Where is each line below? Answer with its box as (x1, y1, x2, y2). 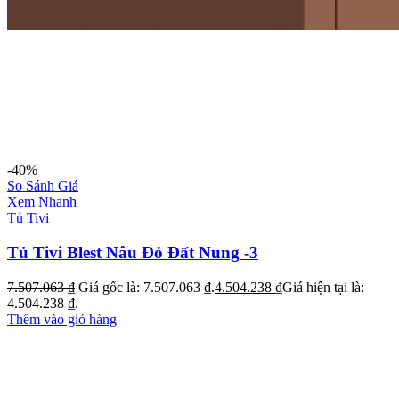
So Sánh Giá (7, 178, 78, 194)
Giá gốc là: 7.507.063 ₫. (78, 279, 215, 295)
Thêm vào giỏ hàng (7, 311, 117, 327)
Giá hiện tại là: (282, 279, 364, 295)
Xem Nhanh (7, 194, 77, 210)
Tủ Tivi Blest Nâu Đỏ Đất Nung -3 (7, 243, 258, 263)
